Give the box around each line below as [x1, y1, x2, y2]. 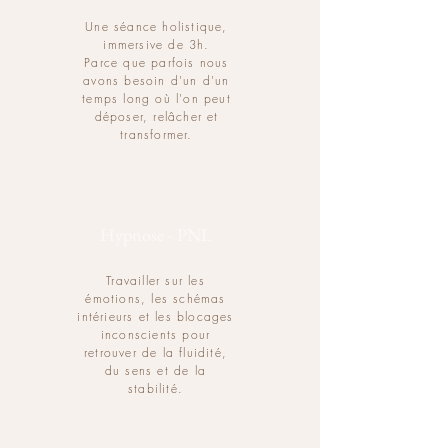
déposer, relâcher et [94, 108, 219, 125]
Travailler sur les [106, 272, 205, 289]
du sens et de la [104, 362, 207, 379]
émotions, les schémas [85, 290, 226, 307]
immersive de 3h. [103, 36, 210, 53]
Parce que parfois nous [84, 54, 229, 71]
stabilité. [127, 380, 183, 397]
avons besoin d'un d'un [83, 72, 230, 89]
